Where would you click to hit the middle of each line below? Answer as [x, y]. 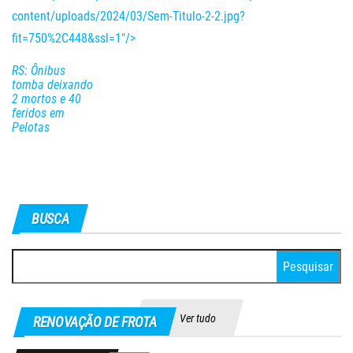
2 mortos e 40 [46, 98]
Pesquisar [36, 258]
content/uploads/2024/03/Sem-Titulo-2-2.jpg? [128, 16]
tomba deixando [52, 84]
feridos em [38, 113]
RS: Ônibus [39, 70]
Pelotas [31, 127]
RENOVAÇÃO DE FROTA [95, 321]
